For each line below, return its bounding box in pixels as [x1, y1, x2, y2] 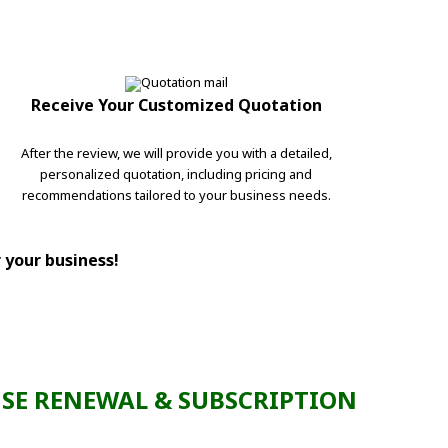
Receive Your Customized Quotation [30, 93, 322, 116]
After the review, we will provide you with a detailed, [20, 143, 332, 162]
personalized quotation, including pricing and [40, 164, 312, 183]
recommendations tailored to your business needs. [21, 185, 331, 204]
